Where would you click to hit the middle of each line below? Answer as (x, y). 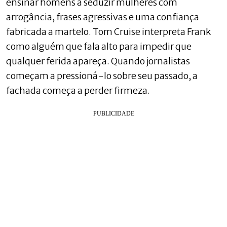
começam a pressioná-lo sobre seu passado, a (102, 75)
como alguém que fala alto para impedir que (99, 46)
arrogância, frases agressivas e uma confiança (103, 17)
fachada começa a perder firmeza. (78, 90)
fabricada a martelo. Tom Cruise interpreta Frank (108, 31)
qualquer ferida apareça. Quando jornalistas (98, 61)
